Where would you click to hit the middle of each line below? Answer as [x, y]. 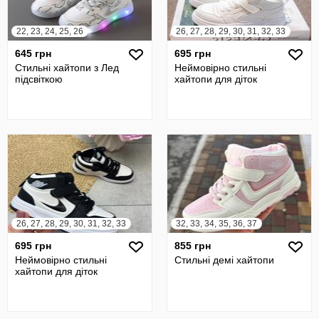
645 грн [33, 53]
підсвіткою [39, 79]
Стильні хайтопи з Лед [67, 68]
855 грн [193, 246]
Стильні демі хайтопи [224, 260]
